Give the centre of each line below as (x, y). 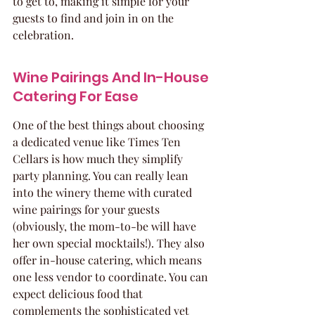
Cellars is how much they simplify (99, 159)
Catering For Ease (76, 96)
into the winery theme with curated (104, 192)
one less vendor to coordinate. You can (112, 277)
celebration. (43, 35)
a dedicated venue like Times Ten (98, 142)
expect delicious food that (79, 294)
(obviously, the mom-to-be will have (106, 226)
